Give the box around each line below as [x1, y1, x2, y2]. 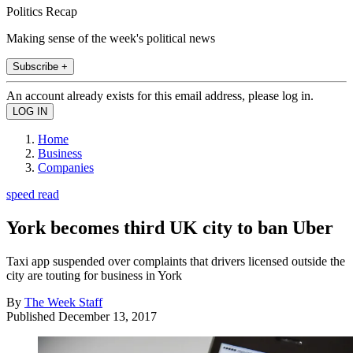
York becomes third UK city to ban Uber [6, 217, 333, 238]
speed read [6, 187, 59, 201]
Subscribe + [13, 60, 68, 72]
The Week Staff [24, 295, 102, 309]
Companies [38, 160, 94, 174]
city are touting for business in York [6, 268, 182, 282]
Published [6, 309, 58, 323]
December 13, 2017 [58, 309, 157, 323]
